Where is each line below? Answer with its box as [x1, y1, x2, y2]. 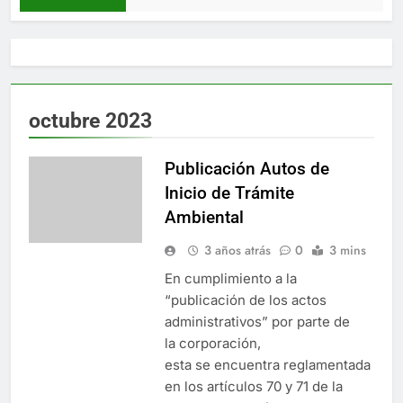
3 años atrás [203, 240, 271, 259]
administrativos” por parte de [164, 312, 350, 330]
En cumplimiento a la [164, 269, 297, 287]
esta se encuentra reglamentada [164, 355, 371, 373]
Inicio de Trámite [164, 182, 294, 203]
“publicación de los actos [164, 291, 327, 309]
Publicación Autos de [164, 157, 329, 179]
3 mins [328, 240, 366, 259]
